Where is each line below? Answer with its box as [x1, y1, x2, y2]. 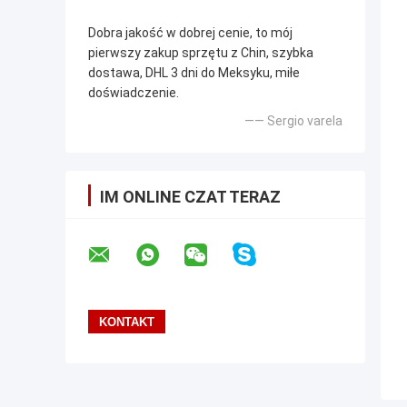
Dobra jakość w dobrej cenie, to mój [88, 25, 293, 41]
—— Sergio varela [244, 114, 342, 129]
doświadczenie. [88, 85, 179, 101]
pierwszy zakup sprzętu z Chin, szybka [88, 45, 313, 61]
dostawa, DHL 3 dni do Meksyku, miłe [88, 65, 300, 81]
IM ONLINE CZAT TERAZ [100, 187, 281, 207]
